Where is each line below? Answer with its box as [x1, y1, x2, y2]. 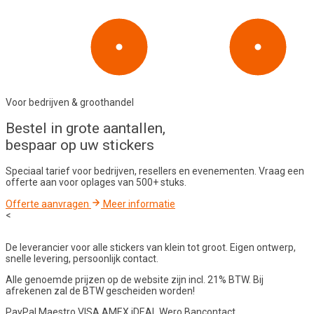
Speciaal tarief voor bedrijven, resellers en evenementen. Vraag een [6, 165, 304, 177]
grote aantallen [66, 120, 163, 137]
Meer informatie [103, 198, 175, 210]
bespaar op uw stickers [6, 137, 154, 154]
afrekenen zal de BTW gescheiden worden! [6, 285, 195, 297]
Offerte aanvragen [6, 198, 91, 210]
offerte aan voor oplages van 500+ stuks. [6, 177, 186, 189]
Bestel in [6, 120, 66, 137]
